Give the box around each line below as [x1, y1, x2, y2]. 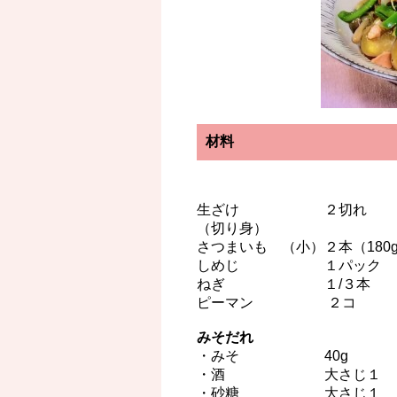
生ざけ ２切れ [197, 202, 367, 218]
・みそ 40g [197, 348, 348, 364]
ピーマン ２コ [197, 295, 356, 311]
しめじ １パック [197, 258, 381, 274]
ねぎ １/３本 [197, 276, 370, 292]
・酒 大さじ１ [197, 367, 381, 383]
